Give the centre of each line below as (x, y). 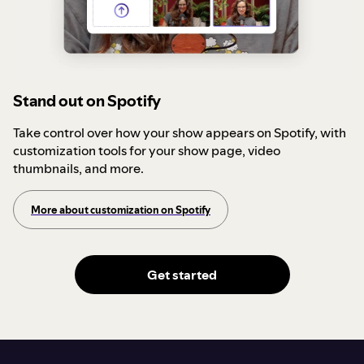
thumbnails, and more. (78, 168)
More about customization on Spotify (121, 209)
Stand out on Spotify (87, 100)
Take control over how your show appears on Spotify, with (180, 132)
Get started (182, 274)
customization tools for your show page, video (147, 150)
